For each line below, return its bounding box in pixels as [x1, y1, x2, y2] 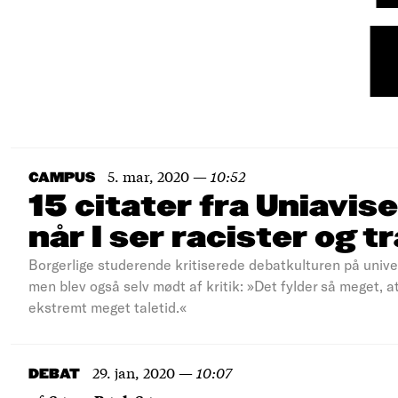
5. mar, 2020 [107, 165, 189, 186]
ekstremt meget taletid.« [28, 298, 187, 315]
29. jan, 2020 [92, 362, 175, 382]
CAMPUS [28, 171, 95, 186]
